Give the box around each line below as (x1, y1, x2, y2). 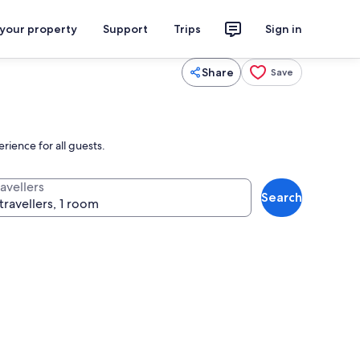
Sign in (265, 22, 302, 36)
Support (103, 22, 148, 36)
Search (261, 190, 302, 205)
